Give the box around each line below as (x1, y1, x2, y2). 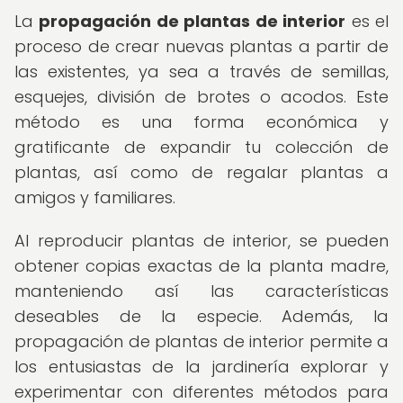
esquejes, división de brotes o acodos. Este (14, 85, 389, 108)
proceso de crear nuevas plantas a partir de (14, 35, 389, 58)
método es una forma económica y (14, 111, 389, 133)
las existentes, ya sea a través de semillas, (14, 60, 389, 83)
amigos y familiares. (14, 186, 175, 209)
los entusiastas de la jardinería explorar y (14, 355, 389, 378)
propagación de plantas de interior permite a (14, 330, 389, 353)
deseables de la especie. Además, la (14, 305, 389, 327)
